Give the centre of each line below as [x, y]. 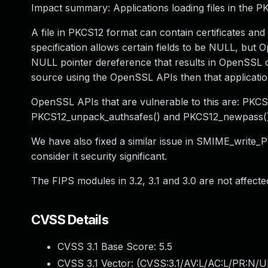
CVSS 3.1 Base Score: [108, 246]
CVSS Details [70, 220]
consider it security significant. [99, 156]
